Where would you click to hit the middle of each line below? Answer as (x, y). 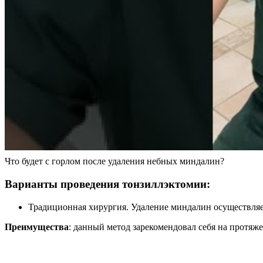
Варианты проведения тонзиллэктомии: (107, 184)
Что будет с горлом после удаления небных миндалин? (114, 161)
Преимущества (37, 227)
